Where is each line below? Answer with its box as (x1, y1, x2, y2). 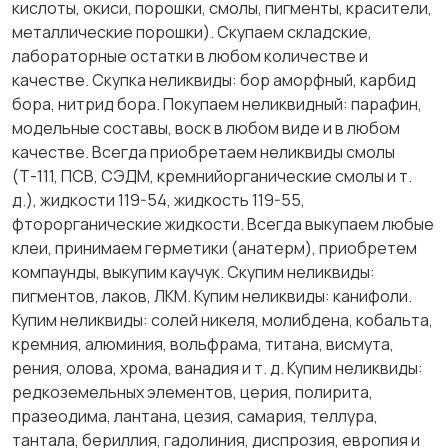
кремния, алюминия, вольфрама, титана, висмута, (12, 333, 394, 356)
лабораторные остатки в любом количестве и (12, 45, 368, 68)
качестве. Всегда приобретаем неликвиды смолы (12, 141, 395, 164)
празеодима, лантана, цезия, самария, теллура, (12, 405, 378, 428)
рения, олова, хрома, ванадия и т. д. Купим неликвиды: (12, 357, 423, 380)
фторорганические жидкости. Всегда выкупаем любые (12, 213, 434, 236)
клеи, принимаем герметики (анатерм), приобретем (12, 237, 417, 260)
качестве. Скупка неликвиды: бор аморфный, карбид (12, 69, 416, 92)
